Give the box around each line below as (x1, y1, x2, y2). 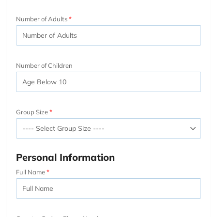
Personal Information (16, 151, 115, 163)
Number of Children (16, 61, 73, 69)
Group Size (16, 108, 48, 116)
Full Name (16, 168, 45, 176)
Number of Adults (16, 15, 67, 23)
